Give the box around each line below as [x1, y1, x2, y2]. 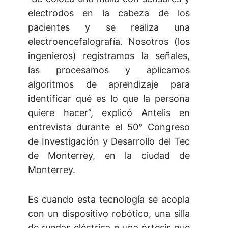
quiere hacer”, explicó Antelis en [28, 107, 190, 119]
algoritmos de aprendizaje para [28, 79, 190, 90]
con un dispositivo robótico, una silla [28, 208, 190, 219]
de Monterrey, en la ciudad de [28, 150, 190, 161]
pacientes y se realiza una [28, 22, 190, 33]
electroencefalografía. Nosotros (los [28, 36, 190, 47]
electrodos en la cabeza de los [28, 8, 190, 19]
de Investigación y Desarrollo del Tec [28, 136, 190, 147]
